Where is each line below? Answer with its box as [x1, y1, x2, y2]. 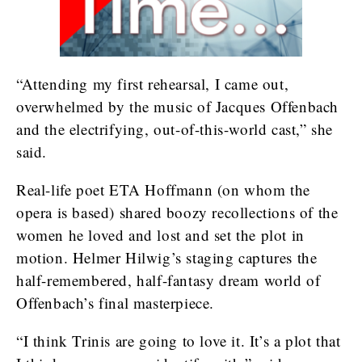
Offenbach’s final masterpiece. [16, 293, 215, 313]
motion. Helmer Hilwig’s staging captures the [16, 247, 318, 267]
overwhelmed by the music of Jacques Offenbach [16, 96, 339, 116]
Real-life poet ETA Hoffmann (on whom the [16, 179, 311, 200]
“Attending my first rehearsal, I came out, [16, 74, 289, 94]
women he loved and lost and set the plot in [16, 225, 305, 245]
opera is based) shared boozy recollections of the [16, 202, 339, 222]
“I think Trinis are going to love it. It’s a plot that [16, 330, 341, 351]
